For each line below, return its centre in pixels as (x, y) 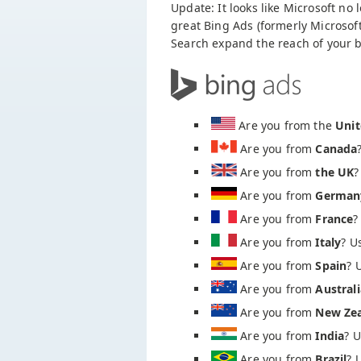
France (334, 219)
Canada (336, 149)
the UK (335, 172)
